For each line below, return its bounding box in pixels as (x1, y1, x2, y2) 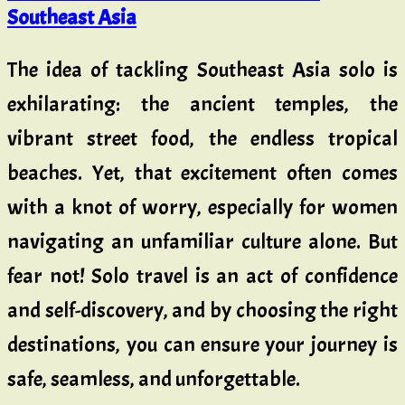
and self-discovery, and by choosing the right (7, 297, 398, 325)
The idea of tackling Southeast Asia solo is (7, 56, 398, 84)
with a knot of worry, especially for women (7, 193, 398, 221)
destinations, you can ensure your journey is (7, 331, 398, 359)
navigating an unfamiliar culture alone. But (7, 228, 398, 256)
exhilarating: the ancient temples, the (7, 90, 398, 118)
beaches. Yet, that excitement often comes (7, 159, 398, 187)
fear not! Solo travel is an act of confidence (7, 262, 398, 290)
